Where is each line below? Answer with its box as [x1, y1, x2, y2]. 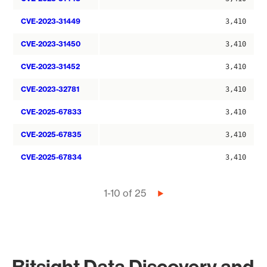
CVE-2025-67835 [21, 130, 82, 139]
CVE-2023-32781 [21, 85, 79, 94]
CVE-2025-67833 [21, 107, 82, 116]
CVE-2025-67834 [21, 153, 82, 162]
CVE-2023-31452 [21, 62, 80, 71]
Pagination [12, 187, 73, 202]
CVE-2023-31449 [21, 17, 80, 26]
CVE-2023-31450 [21, 39, 80, 48]
